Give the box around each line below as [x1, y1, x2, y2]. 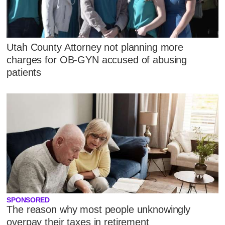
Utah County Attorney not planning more [7, 41, 184, 53]
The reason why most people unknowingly [7, 203, 191, 215]
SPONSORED [7, 196, 50, 204]
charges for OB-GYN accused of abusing [7, 54, 187, 65]
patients [7, 66, 42, 78]
